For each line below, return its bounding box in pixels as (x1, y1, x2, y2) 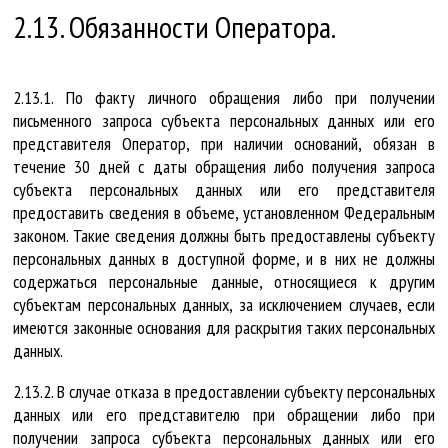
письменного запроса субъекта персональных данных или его (13, 108, 435, 132)
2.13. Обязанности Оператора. (13, 6, 336, 46)
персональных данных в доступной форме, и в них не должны (13, 246, 435, 270)
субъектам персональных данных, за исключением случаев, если (13, 292, 435, 316)
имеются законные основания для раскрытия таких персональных (13, 315, 435, 339)
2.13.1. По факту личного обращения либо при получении (13, 85, 435, 109)
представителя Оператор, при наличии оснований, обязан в (13, 131, 435, 155)
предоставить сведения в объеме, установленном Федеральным (13, 200, 435, 224)
